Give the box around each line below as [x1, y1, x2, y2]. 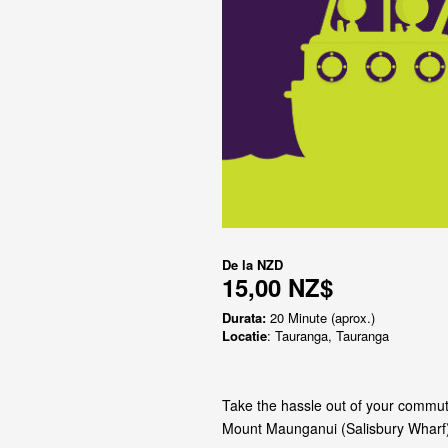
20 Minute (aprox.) [266, 307, 375, 327]
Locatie [222, 325, 267, 345]
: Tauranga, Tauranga [267, 325, 389, 345]
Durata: [222, 307, 266, 327]
